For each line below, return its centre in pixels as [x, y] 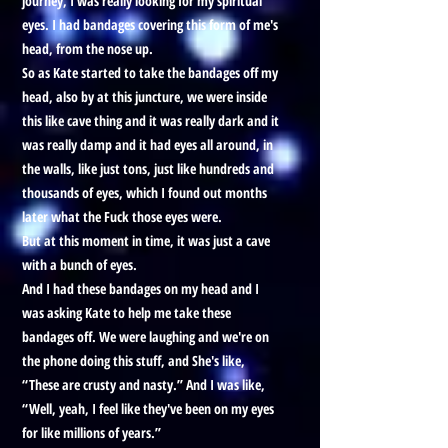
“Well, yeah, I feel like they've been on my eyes [148, 408]
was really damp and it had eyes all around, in [147, 144]
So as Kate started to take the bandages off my [150, 72]
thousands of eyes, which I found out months [144, 192]
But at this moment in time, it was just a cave [146, 240]
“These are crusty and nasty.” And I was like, [143, 384]
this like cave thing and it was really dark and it [150, 120]
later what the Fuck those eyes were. [122, 216]
